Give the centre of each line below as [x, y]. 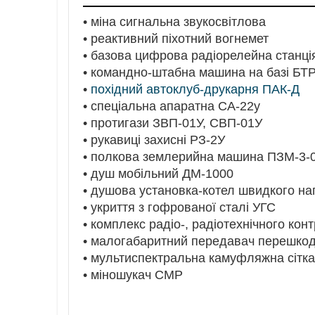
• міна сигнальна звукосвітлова [174, 21]
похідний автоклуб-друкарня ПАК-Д [195, 89]
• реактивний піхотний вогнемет [176, 38]
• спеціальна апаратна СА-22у [172, 106]
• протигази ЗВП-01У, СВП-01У [173, 123]
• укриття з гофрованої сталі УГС [179, 207]
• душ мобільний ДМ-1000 [158, 173]
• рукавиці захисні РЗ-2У [154, 140]
